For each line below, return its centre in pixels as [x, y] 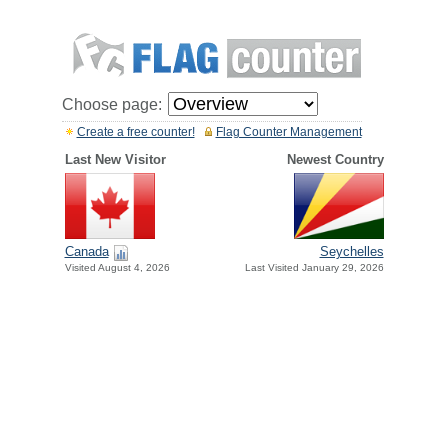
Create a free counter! [135, 132]
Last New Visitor [115, 159]
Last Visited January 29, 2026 [314, 268]
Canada [86, 252]
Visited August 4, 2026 [117, 268]
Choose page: [111, 104]
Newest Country [335, 159]
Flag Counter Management [288, 132]
